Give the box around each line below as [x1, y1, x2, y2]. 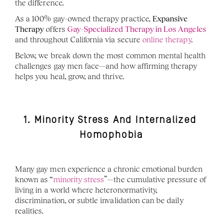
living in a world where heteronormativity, [15, 185, 158, 195]
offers [44, 24, 67, 34]
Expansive [152, 14, 188, 23]
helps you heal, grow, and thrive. [15, 72, 124, 81]
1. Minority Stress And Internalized [23, 114, 197, 125]
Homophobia [79, 129, 143, 140]
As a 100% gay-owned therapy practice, [15, 14, 152, 23]
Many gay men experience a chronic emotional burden [15, 164, 203, 174]
